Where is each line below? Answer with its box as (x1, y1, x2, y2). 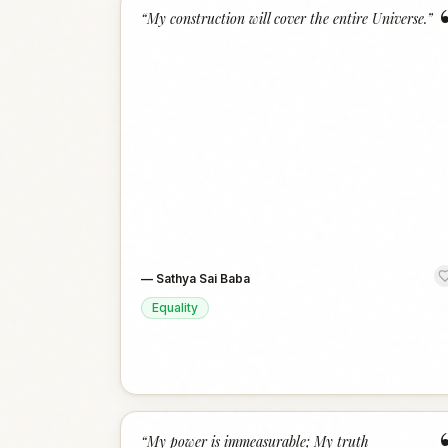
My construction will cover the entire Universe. (147, 9, 427, 28)
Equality (152, 300, 198, 315)
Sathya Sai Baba (156, 271, 250, 286)
